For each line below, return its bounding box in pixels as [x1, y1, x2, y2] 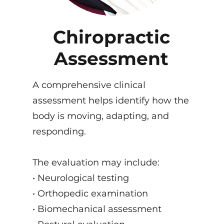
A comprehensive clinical [32, 79, 145, 90]
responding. [32, 126, 86, 137]
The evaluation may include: [32, 157, 159, 168]
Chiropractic [52, 26, 170, 48]
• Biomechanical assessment [32, 203, 161, 214]
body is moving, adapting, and [32, 110, 169, 121]
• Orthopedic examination [32, 188, 148, 199]
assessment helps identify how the [32, 95, 189, 106]
